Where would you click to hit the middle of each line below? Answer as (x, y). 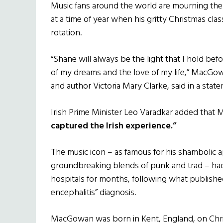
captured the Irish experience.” (113, 126)
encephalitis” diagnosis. (93, 193)
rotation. (66, 33)
